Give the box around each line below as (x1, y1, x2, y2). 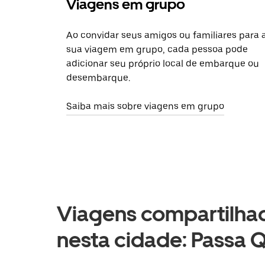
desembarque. (66, 72, 130, 84)
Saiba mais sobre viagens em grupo (66, 101, 224, 112)
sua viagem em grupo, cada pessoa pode (66, 44, 248, 56)
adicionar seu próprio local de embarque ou (66, 58, 259, 70)
